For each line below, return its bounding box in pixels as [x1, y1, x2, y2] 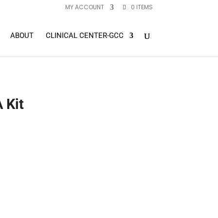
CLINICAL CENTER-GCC [45, 31, 124, 40]
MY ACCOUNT [65, 3, 104, 11]
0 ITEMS [130, 3, 153, 11]
